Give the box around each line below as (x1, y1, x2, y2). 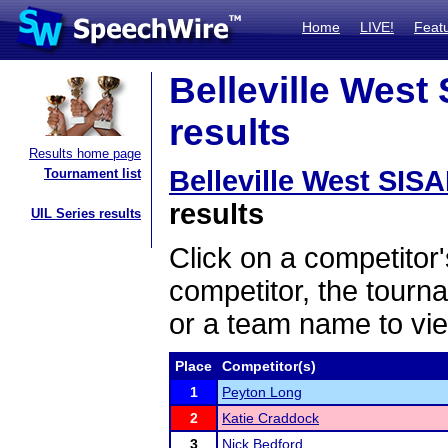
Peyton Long (222, 384, 302, 400)
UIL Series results (31, 206, 141, 221)
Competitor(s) (222, 358, 316, 374)
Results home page (29, 146, 141, 161)
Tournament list (44, 166, 141, 181)
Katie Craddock (222, 410, 319, 426)
